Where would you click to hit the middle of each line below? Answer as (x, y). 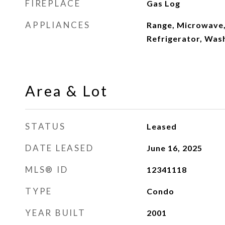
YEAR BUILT (55, 213)
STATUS (45, 126)
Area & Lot (67, 91)
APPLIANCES (58, 25)
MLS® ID (47, 170)
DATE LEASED (60, 148)
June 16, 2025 (174, 148)
